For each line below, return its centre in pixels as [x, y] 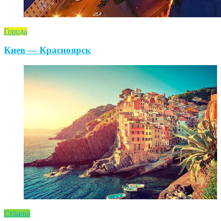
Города [16, 31]
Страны [17, 214]
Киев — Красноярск [47, 50]
